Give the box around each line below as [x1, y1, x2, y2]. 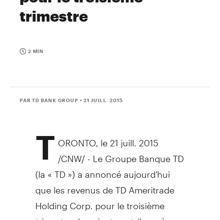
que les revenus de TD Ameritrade [35, 176, 174, 195]
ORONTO [58, 129, 96, 148]
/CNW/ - [58, 144, 93, 164]
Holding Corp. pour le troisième [35, 192, 165, 211]
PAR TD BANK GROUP [20, 97, 78, 103]
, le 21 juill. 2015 [96, 129, 158, 148]
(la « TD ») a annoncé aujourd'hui [35, 160, 170, 180]
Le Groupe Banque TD [93, 144, 184, 164]
